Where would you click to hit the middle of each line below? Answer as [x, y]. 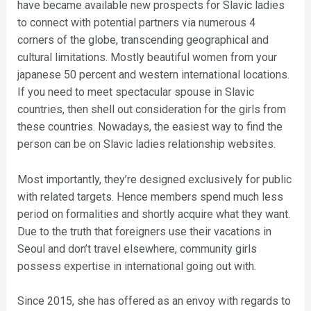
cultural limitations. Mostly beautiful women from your [147, 58]
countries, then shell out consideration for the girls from [151, 110]
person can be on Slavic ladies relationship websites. [146, 144]
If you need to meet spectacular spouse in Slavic [135, 92]
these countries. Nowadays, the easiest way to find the [150, 127]
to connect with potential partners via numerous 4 [136, 23]
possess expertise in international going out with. [136, 266]
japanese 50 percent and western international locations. [153, 75]
